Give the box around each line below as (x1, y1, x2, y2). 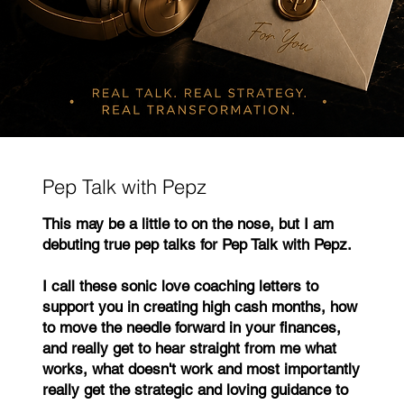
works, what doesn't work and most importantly (42, 360, 361, 379)
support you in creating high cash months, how (42, 298, 358, 317)
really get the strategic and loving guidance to (42, 381, 349, 399)
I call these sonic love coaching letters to (42, 277, 319, 296)
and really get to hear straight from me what (42, 339, 337, 358)
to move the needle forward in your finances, (42, 318, 342, 337)
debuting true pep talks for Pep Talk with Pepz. (42, 235, 353, 254)
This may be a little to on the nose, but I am (42, 215, 335, 234)
